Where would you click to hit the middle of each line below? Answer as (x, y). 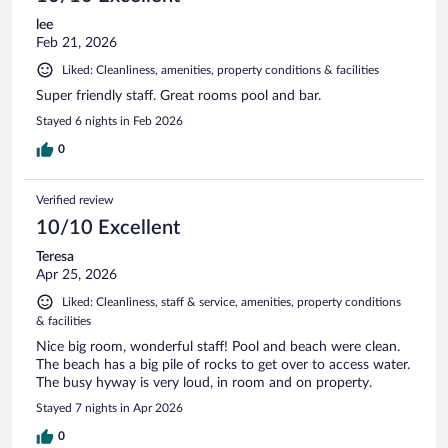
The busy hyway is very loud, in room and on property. (204, 383)
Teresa (55, 257)
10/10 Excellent (108, 228)
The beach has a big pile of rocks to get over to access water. (223, 365)
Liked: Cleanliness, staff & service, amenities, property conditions (231, 302)
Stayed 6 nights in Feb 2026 (109, 121)
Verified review (74, 200)
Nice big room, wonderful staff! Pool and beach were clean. (218, 347)
